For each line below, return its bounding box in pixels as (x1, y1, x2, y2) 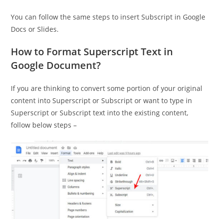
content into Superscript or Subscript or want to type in (11, 96, 193, 106)
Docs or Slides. (11, 24, 59, 34)
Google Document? (11, 59, 101, 72)
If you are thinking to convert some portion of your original (11, 84, 203, 93)
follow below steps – (11, 120, 77, 130)
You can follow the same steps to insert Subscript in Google (11, 12, 206, 22)
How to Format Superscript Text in (11, 45, 174, 59)
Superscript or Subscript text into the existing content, (11, 108, 189, 118)
